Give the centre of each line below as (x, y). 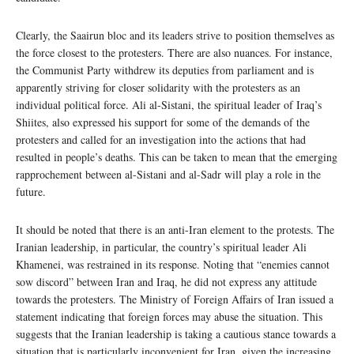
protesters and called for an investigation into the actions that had (161, 140)
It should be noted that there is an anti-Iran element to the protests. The (175, 230)
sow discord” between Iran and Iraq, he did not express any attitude (166, 282)
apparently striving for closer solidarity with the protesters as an (158, 88)
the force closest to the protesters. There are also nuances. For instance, (174, 53)
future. (31, 192)
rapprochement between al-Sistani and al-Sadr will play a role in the (168, 175)
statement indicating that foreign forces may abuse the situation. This (169, 317)
